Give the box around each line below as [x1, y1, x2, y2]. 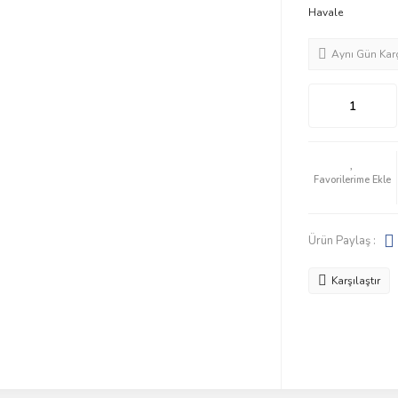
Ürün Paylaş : [307, 232, 376, 249]
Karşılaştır [330, 274, 380, 288]
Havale [307, 5, 343, 20]
